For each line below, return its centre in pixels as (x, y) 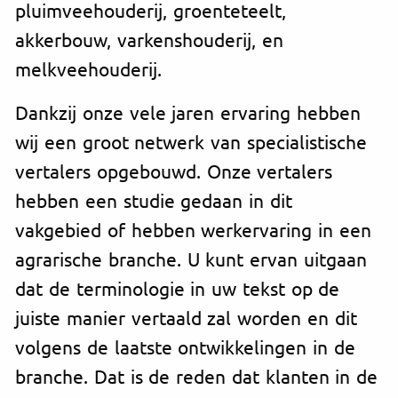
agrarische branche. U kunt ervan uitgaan (191, 258)
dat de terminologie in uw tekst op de (178, 287)
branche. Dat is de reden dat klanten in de (197, 375)
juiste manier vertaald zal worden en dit (186, 317)
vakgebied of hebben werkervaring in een (193, 229)
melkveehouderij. (88, 68)
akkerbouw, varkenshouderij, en (149, 39)
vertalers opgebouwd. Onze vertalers (174, 170)
